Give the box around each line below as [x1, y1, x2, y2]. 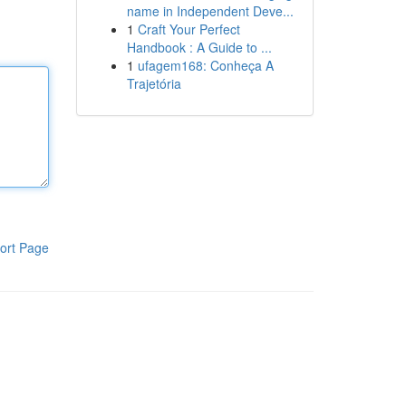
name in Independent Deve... [126, 2, 294, 20]
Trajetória [126, 74, 181, 92]
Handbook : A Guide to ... [126, 38, 272, 56]
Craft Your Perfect [137, 20, 240, 38]
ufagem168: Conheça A [137, 56, 274, 74]
